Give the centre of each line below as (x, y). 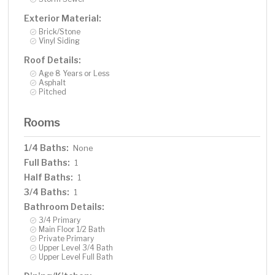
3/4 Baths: (47, 192)
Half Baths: (49, 177)
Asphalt (52, 83)
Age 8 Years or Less (74, 74)
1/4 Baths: (47, 148)
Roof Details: (53, 60)
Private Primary (67, 239)
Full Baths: (47, 163)
